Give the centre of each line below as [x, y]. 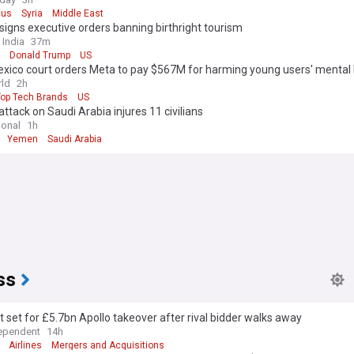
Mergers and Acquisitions [108, 345]
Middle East [78, 13]
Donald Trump [40, 55]
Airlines [25, 345]
